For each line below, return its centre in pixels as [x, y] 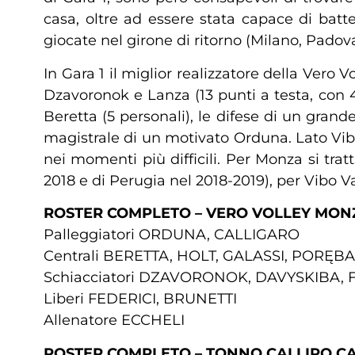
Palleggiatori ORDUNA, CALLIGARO [172, 235]
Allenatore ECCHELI [114, 321]
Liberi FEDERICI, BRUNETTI [140, 299]
